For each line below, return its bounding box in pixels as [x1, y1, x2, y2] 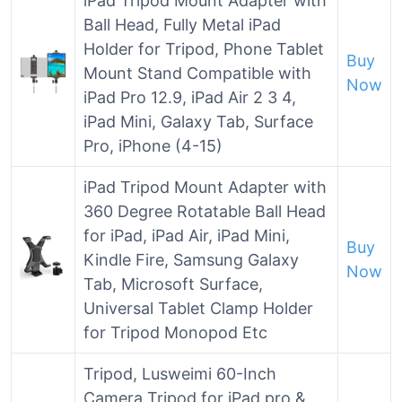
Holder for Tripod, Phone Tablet [83, 39, 324, 58]
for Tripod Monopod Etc [83, 323, 267, 342]
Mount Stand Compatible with [83, 64, 311, 83]
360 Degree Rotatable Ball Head [83, 202, 326, 221]
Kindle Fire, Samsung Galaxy [83, 250, 299, 269]
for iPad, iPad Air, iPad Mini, [83, 226, 290, 245]
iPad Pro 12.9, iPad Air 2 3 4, [83, 88, 296, 107]
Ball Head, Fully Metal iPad [83, 15, 281, 34]
